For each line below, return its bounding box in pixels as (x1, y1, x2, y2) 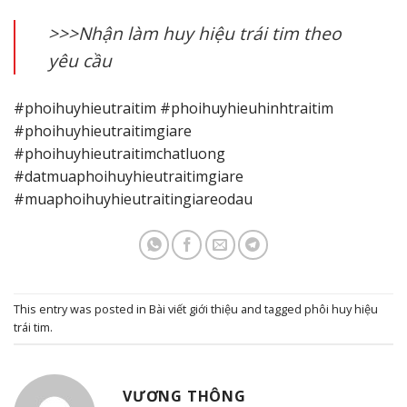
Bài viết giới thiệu (149, 301, 238, 318)
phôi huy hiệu (304, 301, 378, 318)
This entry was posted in (14, 301, 149, 318)
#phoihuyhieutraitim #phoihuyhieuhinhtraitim (14, 98, 333, 119)
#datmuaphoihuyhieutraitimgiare (14, 166, 243, 187)
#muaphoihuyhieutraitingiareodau (14, 189, 253, 210)
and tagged (238, 301, 304, 318)
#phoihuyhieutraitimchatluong (14, 144, 225, 164)
